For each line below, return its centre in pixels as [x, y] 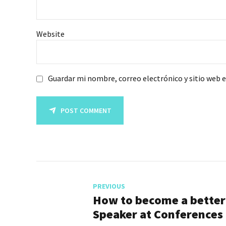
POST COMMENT [86, 110]
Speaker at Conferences [158, 214]
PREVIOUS [109, 186]
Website [50, 34]
